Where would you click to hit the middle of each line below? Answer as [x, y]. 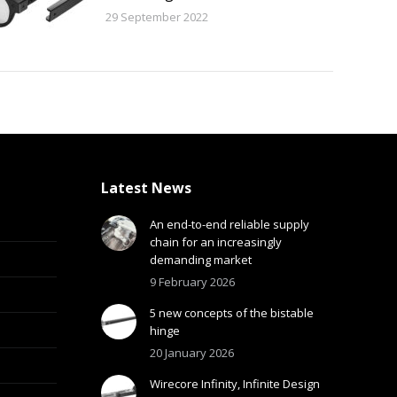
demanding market [200, 260]
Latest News [146, 188]
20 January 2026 [191, 353]
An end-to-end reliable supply [229, 225]
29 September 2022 [156, 17]
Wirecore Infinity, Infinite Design [234, 384]
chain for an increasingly [215, 242]
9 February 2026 [192, 282]
